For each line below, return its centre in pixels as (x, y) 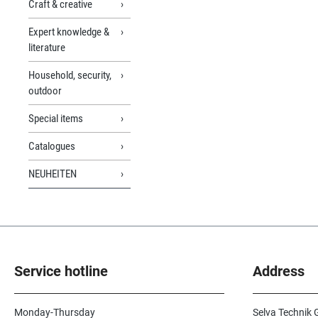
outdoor (45, 91)
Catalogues (52, 146)
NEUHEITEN (53, 174)
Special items (56, 118)
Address (279, 272)
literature (47, 47)
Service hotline (61, 272)
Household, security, (70, 75)
